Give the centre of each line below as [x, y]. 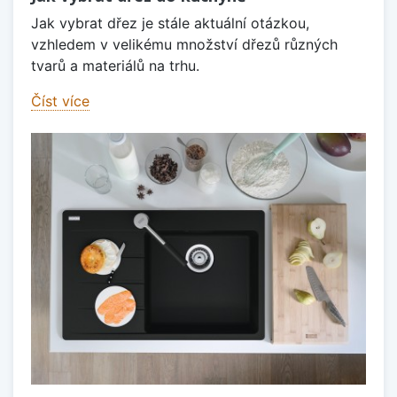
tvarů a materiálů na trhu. [115, 66]
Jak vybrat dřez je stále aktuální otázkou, [170, 23]
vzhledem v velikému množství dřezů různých [184, 45]
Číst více [60, 101]
